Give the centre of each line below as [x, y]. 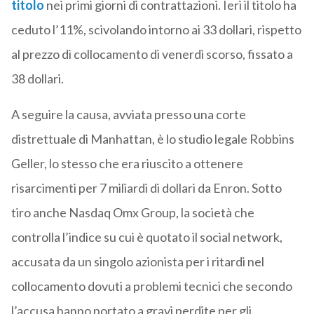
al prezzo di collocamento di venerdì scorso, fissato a [152, 54]
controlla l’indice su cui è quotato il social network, [146, 237]
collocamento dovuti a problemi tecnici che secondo [151, 286]
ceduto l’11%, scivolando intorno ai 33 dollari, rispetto [156, 30]
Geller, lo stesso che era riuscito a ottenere [127, 164]
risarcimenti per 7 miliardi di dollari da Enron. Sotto [146, 188]
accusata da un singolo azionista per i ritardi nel [137, 262]
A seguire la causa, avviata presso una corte [128, 115]
